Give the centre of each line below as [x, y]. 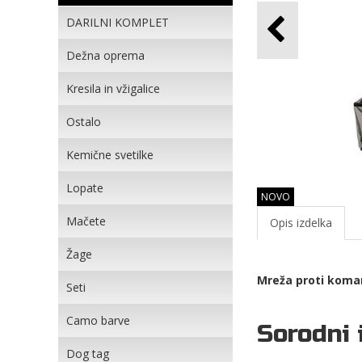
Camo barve [98, 320]
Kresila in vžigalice [113, 88]
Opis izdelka [301, 223]
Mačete [86, 221]
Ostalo [84, 122]
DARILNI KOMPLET [118, 22]
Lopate [85, 188]
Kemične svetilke [110, 155]
